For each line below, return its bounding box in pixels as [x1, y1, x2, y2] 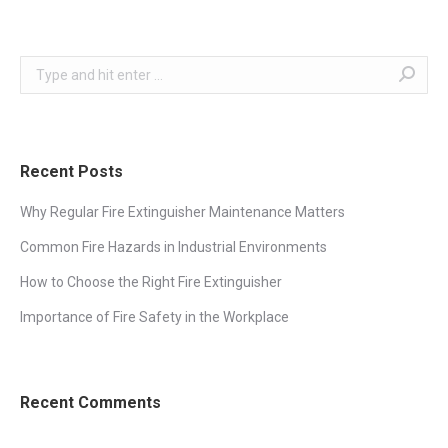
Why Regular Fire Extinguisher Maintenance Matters [20, 203, 345, 220]
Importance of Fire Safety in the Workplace [20, 308, 289, 325]
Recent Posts [20, 161, 123, 181]
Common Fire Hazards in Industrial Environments [20, 238, 327, 255]
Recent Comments [20, 392, 161, 412]
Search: [19, 58, 67, 75]
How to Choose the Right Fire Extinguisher [20, 273, 282, 290]
